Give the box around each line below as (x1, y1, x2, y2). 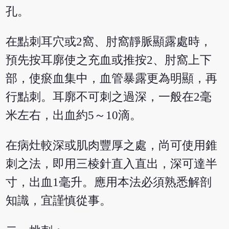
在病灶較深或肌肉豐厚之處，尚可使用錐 (6, 139, 218, 152)
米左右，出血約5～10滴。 (6, 109, 142, 122)
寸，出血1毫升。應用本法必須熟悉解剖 (6, 176, 212, 189)
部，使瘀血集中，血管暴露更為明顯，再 (6, 72, 218, 85)
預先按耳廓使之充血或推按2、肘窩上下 (6, 54, 212, 67)
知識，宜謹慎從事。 (6, 194, 112, 208)
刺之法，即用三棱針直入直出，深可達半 (6, 157, 218, 171)
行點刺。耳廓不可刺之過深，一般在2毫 (6, 90, 212, 104)
